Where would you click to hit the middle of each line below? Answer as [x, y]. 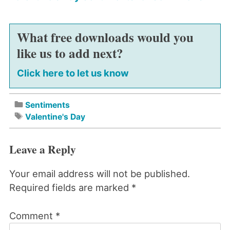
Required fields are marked [70, 188]
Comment [32, 215]
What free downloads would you [105, 37]
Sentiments [47, 105]
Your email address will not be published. [99, 174]
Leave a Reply [42, 149]
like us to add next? [70, 53]
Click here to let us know [73, 73]
